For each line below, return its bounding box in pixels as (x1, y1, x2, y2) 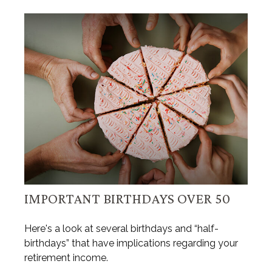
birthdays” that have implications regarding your (24, 237, 238, 250)
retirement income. (24, 252, 108, 264)
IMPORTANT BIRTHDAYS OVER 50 (24, 190, 230, 207)
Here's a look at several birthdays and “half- (24, 223, 219, 235)
